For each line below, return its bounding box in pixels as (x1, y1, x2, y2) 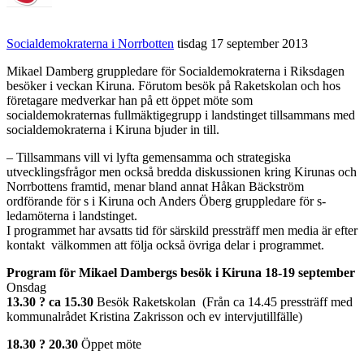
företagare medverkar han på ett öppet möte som (6, 93, 253, 107)
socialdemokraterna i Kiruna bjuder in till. (6, 122, 219, 136)
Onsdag (6, 279, 46, 294)
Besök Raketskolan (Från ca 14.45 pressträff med (93, 294, 353, 309)
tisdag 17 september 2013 (177, 36, 308, 50)
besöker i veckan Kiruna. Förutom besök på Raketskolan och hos (6, 78, 340, 93)
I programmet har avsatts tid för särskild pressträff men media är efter (6, 223, 357, 237)
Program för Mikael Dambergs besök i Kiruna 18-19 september (6, 265, 355, 279)
